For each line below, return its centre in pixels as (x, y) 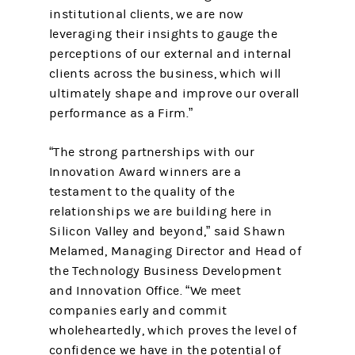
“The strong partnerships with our (152, 152)
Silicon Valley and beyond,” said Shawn (167, 231)
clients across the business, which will (165, 74)
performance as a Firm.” (121, 113)
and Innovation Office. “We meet (145, 291)
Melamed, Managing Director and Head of (175, 251)
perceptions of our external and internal (170, 54)
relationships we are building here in (161, 212)
